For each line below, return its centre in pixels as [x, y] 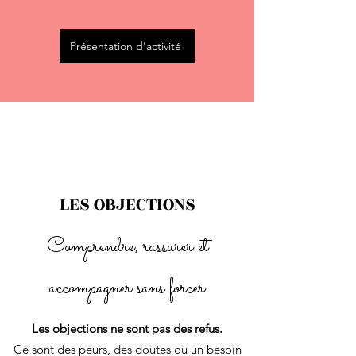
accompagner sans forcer [127, 288]
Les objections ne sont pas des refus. [127, 329]
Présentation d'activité [126, 46]
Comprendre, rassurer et [127, 247]
